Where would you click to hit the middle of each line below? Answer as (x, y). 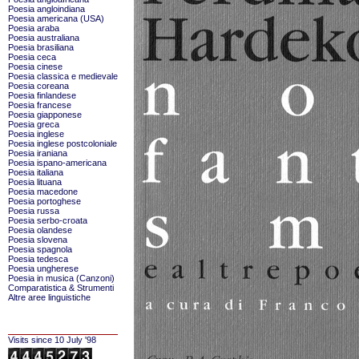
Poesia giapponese (45, 115)
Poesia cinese (35, 67)
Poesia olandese (40, 230)
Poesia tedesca (38, 259)
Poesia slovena (38, 240)
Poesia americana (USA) (56, 18)
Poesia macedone (43, 192)
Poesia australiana (44, 38)
